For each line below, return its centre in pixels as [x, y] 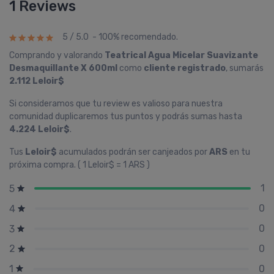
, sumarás [245, 68]
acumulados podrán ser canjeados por [133, 152]
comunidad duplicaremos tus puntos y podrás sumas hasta [126, 117]
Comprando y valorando [57, 55]
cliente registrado [185, 68]
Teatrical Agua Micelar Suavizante [181, 55]
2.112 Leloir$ [37, 81]
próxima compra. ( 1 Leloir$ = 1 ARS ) [80, 165]
